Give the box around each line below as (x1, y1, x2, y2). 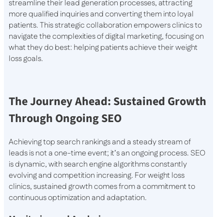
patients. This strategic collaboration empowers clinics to (9, 20, 202, 31)
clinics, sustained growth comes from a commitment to (9, 181, 195, 193)
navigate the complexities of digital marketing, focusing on (9, 31, 204, 43)
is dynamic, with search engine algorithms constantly (9, 159, 187, 170)
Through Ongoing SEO (9, 110, 122, 127)
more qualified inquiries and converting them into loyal (9, 9, 194, 20)
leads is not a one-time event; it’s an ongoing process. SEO (9, 148, 205, 159)
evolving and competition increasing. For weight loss (9, 170, 185, 182)
